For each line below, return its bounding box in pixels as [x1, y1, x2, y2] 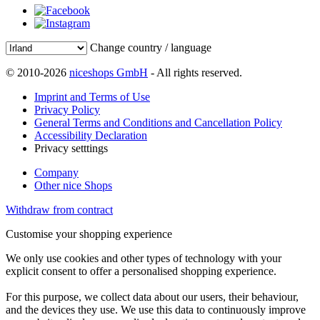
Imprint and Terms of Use [34, 90, 150, 103]
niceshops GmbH [69, 66, 148, 79]
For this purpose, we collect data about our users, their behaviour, [6, 290, 299, 303]
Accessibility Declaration [34, 129, 147, 141]
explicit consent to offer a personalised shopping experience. [6, 264, 276, 277]
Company [34, 166, 79, 179]
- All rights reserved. [148, 66, 242, 79]
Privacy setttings [34, 141, 108, 154]
